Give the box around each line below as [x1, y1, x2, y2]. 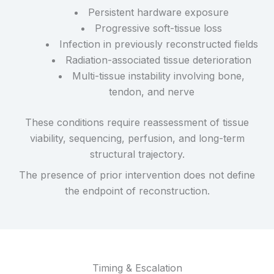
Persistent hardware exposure [88, 6, 229, 18]
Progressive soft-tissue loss [95, 21, 222, 34]
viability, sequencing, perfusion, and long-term [29, 131, 245, 144]
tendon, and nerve [109, 85, 194, 98]
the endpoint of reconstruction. [64, 184, 210, 197]
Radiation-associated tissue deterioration [65, 53, 251, 66]
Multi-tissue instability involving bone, [72, 69, 245, 82]
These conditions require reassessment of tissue [25, 116, 249, 128]
